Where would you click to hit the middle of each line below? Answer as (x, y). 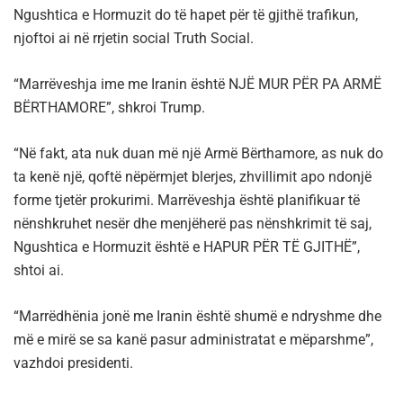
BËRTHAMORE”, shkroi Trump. (109, 107)
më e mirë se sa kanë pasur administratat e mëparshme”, (193, 339)
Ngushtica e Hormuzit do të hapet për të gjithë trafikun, (186, 14)
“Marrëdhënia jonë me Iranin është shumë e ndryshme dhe (197, 316)
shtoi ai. (39, 270)
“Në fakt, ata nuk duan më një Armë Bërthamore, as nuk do (198, 153)
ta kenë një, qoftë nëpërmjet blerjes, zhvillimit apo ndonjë (193, 176)
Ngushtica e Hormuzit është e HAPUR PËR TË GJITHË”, (187, 246)
